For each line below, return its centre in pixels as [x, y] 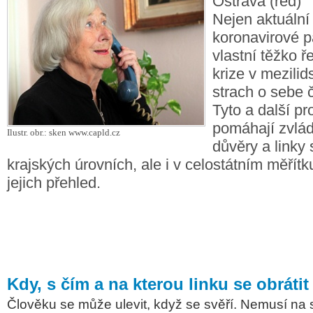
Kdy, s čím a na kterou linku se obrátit [158, 284]
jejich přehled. [54, 183]
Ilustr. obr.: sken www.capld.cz [64, 132]
